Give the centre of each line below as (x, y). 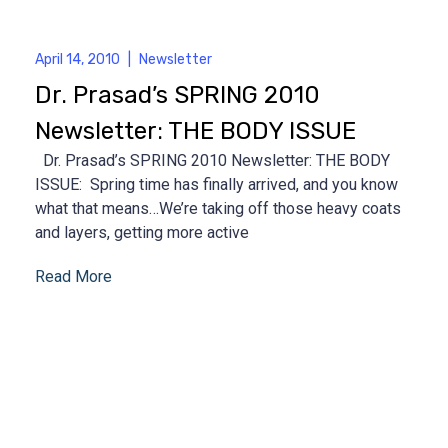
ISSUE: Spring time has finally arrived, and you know (216, 184)
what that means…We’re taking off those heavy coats (218, 208)
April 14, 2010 (77, 59)
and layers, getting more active (142, 232)
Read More (73, 276)
